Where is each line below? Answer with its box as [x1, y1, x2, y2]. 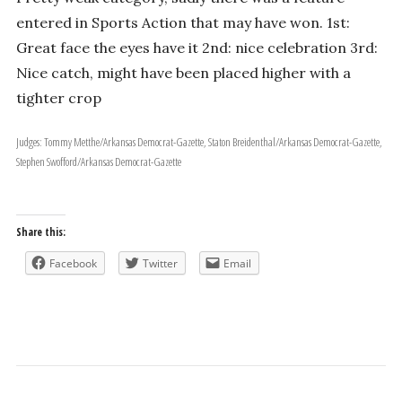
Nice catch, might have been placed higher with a [15, 63, 351, 82]
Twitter [142, 255, 178, 271]
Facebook [48, 255, 97, 271]
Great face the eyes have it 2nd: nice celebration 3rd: [15, 38, 350, 57]
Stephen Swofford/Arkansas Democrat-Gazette [15, 153, 181, 170]
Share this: [15, 223, 66, 240]
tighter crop [15, 88, 101, 107]
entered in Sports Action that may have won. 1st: [15, 13, 327, 31]
